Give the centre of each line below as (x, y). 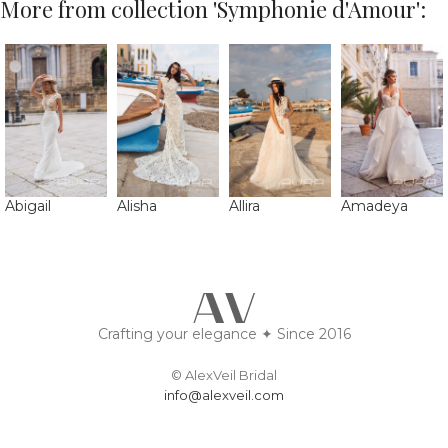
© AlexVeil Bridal (224, 375)
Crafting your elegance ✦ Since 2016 (224, 334)
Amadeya (374, 206)
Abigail (28, 206)
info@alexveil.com (224, 395)
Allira (244, 206)
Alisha (137, 206)
